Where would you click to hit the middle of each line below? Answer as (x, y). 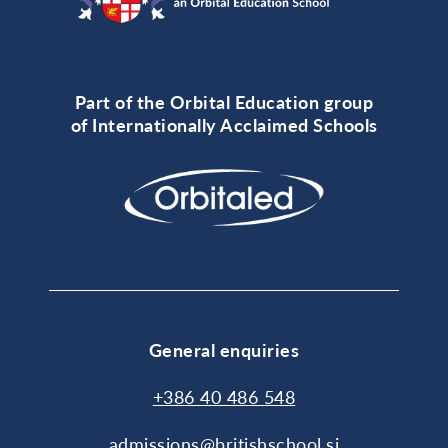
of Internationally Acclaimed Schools (224, 124)
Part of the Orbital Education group (224, 101)
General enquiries (224, 349)
